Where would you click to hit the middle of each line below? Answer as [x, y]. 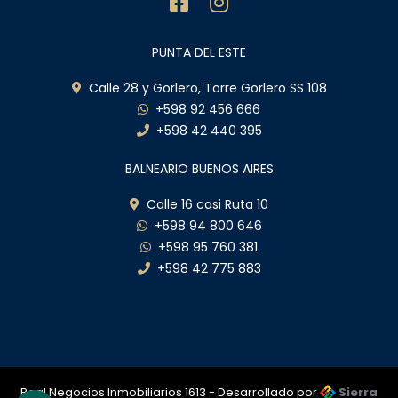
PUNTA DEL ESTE [199, 52]
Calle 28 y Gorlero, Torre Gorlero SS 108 [204, 88]
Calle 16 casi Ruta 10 [204, 204]
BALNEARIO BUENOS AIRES [199, 168]
